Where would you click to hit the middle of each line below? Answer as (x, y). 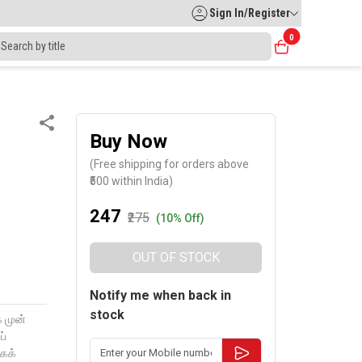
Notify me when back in (161, 295)
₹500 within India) (132, 181)
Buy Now (129, 141)
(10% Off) (181, 218)
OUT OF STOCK (176, 257)
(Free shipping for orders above (170, 164)
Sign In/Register (250, 13)
